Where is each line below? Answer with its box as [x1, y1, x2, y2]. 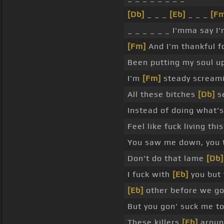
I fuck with [127, 169, 172, 179]
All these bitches [127, 89, 198, 99]
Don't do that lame [127, 153, 206, 163]
